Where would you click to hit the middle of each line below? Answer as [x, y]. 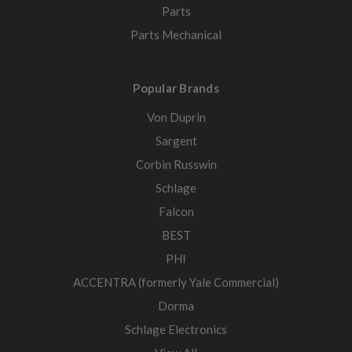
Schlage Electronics [176, 330]
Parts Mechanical [176, 35]
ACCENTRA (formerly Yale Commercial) [176, 282]
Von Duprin [176, 117]
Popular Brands [176, 88]
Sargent [176, 141]
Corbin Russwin [176, 165]
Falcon [176, 212]
